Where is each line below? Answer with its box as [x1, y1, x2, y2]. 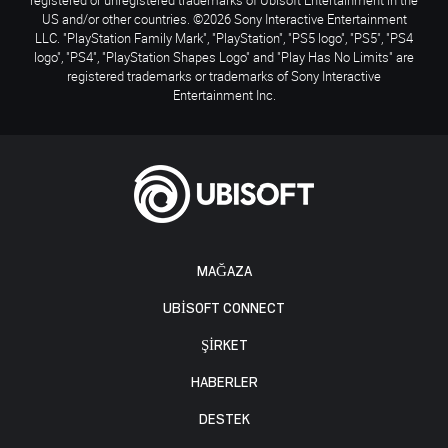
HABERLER [190, 375, 258, 391]
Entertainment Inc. [172, 86, 276, 105]
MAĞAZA [196, 263, 252, 279]
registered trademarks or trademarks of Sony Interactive [67, 67, 381, 86]
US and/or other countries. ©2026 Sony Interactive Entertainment [41, 10, 407, 29]
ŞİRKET [200, 338, 248, 354]
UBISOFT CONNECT [163, 300, 285, 316]
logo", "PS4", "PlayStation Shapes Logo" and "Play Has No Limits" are [34, 48, 414, 67]
